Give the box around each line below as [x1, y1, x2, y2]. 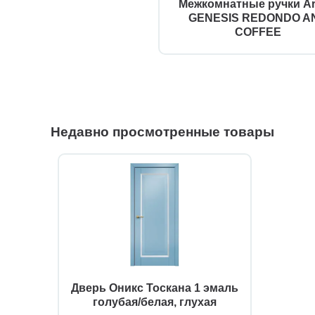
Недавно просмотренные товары [51, 124, 274, 140]
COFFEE [235, 26, 281, 39]
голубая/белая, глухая [93, 296, 217, 309]
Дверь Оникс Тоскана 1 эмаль [71, 282, 238, 295]
